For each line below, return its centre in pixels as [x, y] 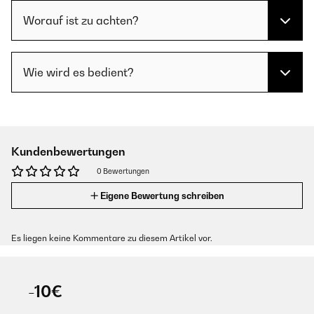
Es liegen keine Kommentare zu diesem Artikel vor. [112, 238]
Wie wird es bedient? [78, 72]
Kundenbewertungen [68, 151]
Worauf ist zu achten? [81, 20]
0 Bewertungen [123, 171]
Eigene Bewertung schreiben [162, 196]
